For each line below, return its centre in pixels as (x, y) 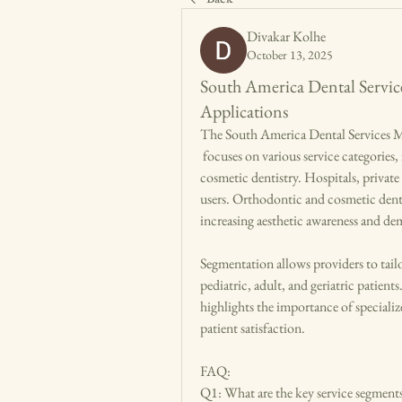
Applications (244, 111)
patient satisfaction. (253, 328)
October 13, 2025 (290, 55)
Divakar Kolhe (286, 36)
